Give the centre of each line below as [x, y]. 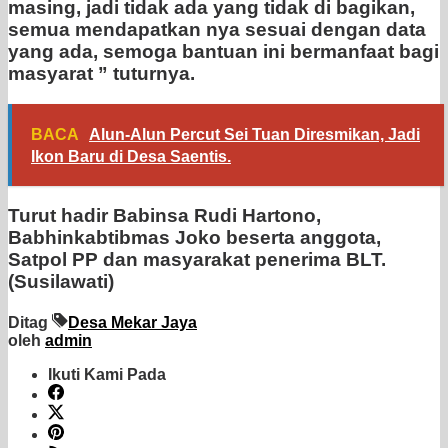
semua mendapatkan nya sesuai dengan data [217, 30]
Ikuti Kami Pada [107, 375]
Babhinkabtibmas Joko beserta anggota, [194, 238]
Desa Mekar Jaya [132, 323]
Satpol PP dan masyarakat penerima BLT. [197, 260]
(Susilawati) [61, 282]
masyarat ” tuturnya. [101, 74]
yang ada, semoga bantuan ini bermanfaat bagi [223, 52]
